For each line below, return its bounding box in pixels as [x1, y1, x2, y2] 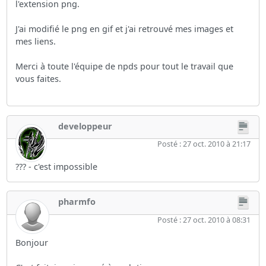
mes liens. [15, 36, 56, 47]
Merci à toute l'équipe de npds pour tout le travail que [15, 61, 234, 72]
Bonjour [15, 236, 49, 248]
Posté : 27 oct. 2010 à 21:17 [157, 139, 251, 150]
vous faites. [15, 73, 62, 85]
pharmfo [58, 196, 96, 208]
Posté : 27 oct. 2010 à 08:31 [157, 214, 251, 225]
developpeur [58, 120, 113, 132]
